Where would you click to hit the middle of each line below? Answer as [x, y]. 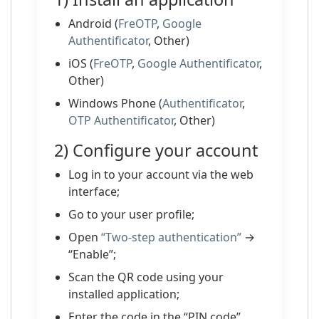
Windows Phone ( [115, 103]
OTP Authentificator [121, 120]
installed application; [124, 294]
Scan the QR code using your [146, 277]
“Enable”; [92, 254]
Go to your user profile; [131, 214]
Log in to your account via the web [161, 174]
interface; [94, 192]
